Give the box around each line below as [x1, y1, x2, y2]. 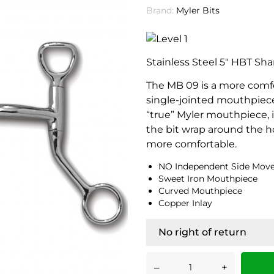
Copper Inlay [158, 197, 212, 209]
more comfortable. [146, 138, 237, 150]
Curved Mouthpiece [158, 185, 242, 196]
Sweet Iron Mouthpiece [158, 172, 257, 184]
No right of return [158, 226, 246, 238]
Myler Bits [176, 5, 220, 16]
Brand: [146, 5, 174, 16]
